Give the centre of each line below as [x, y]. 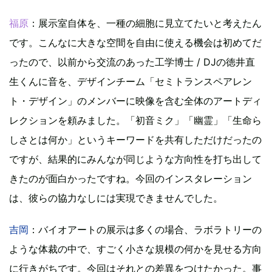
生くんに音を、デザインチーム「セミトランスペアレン [131, 81]
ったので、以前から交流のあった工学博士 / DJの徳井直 [132, 62]
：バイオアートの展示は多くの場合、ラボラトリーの [145, 229]
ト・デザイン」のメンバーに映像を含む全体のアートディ [135, 100]
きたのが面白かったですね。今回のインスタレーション [131, 178]
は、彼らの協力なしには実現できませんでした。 [116, 198]
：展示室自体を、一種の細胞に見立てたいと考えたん [145, 23]
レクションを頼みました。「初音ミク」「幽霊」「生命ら [135, 120]
